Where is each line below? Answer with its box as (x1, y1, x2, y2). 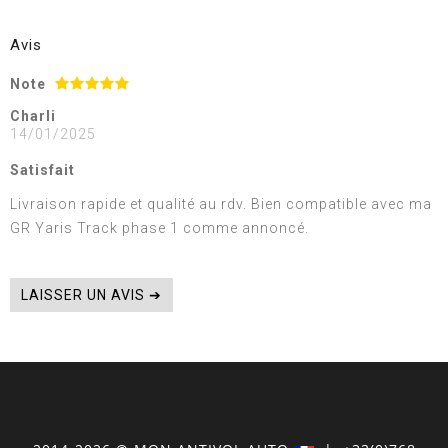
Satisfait (10, 162, 75, 179)
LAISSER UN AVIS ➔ (21, 287, 162, 304)
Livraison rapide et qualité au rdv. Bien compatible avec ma (10, 195, 432, 212)
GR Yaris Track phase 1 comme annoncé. (10, 219, 309, 236)
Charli (10, 108, 56, 125)
